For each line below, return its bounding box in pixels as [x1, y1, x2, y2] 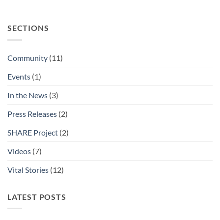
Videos [7, 146, 31, 156]
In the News [7, 90, 48, 100]
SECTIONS [7, 23, 49, 33]
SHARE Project [7, 127, 58, 137]
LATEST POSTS [7, 192, 66, 201]
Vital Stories [7, 165, 49, 174]
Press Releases [7, 109, 57, 118]
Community [7, 53, 48, 62]
